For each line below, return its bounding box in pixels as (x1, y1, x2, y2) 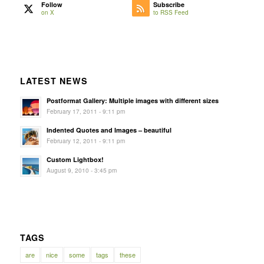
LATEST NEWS (19, 75, 88, 87)
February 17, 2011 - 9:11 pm (46, 107, 125, 116)
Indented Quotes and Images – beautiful (46, 126, 171, 135)
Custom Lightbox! (46, 155, 104, 164)
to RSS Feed (153, 8, 189, 17)
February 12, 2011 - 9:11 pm (46, 136, 125, 146)
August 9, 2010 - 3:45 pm (46, 166, 117, 175)
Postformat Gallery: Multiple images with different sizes (46, 96, 219, 105)
